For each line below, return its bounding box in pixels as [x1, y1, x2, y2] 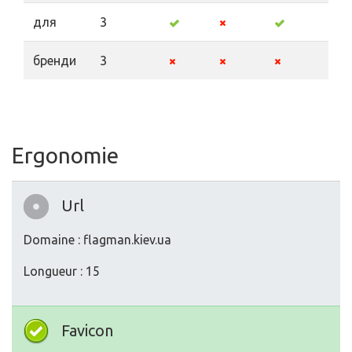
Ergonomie [12, 143, 119, 167]
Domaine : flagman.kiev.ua [24, 233, 171, 247]
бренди [33, 53, 76, 68]
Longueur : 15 [24, 264, 100, 278]
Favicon [61, 321, 113, 339]
